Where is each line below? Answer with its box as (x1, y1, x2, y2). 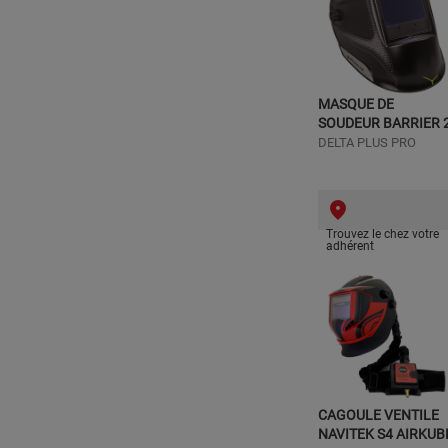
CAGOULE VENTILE (318, 407, 439, 423)
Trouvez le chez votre (326, 227, 439, 241)
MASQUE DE (318, 96, 394, 112)
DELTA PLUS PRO (318, 135, 416, 150)
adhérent (326, 239, 374, 253)
